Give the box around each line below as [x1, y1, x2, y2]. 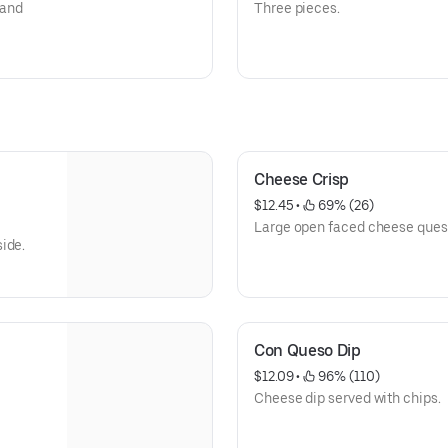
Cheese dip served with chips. [254, 390, 441, 406]
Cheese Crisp [254, 170, 350, 189]
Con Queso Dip [254, 341, 361, 360]
